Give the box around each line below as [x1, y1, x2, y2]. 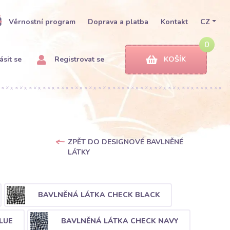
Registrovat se [52, 54, 104, 64]
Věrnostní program [9, 17, 76, 27]
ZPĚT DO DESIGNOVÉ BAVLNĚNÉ [67, 137, 183, 147]
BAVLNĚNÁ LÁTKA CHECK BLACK [37, 189, 160, 200]
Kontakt [161, 17, 188, 27]
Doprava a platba [88, 17, 149, 27]
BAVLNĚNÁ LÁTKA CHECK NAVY [61, 216, 179, 226]
